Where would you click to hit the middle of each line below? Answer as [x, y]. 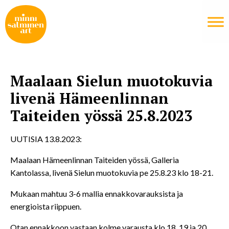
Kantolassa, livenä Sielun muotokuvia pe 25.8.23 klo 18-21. [112, 173]
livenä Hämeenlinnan [89, 98]
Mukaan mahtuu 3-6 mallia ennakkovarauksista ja [97, 194]
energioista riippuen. [46, 207]
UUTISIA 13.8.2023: [46, 139]
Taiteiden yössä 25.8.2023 [101, 115]
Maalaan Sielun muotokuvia [111, 81]
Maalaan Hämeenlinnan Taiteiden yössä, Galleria [95, 160]
